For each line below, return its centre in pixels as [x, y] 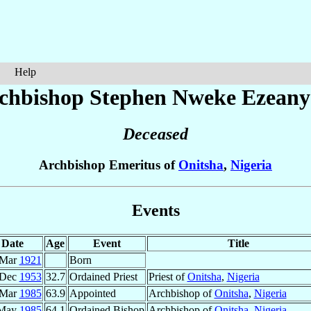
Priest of [168, 276]
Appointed [92, 293]
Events [155, 210]
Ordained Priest [103, 276]
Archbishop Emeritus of [109, 165]
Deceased [155, 134]
